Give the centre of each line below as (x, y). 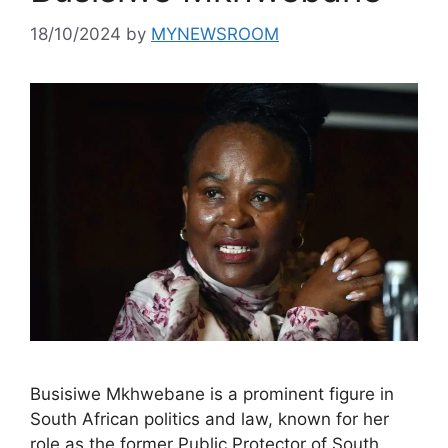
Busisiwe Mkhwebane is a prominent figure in (212, 394)
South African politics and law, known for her (209, 419)
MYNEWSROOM (215, 33)
